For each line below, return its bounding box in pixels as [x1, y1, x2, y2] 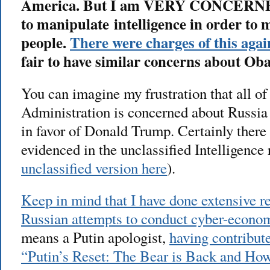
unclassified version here [21, 157, 167, 178]
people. [21, 31, 70, 53]
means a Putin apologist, [21, 227, 169, 247]
